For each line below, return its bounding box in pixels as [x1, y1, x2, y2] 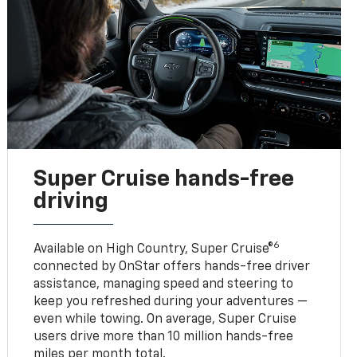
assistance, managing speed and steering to [33, 278, 294, 292]
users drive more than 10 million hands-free [33, 331, 294, 344]
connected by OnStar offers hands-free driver [33, 261, 311, 274]
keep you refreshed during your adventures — [33, 296, 308, 309]
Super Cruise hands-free [33, 168, 295, 191]
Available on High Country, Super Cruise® [33, 243, 274, 257]
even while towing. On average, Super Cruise [33, 313, 297, 327]
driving [33, 190, 109, 214]
